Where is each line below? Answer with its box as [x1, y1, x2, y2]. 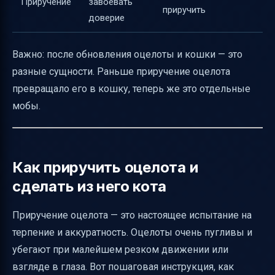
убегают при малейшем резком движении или [12, 244, 228, 255]
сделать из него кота [12, 177, 167, 195]
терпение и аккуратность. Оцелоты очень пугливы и [12, 227, 252, 238]
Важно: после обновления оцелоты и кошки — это [12, 48, 242, 60]
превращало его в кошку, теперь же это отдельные [12, 83, 250, 95]
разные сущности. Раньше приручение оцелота [12, 66, 230, 77]
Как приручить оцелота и [12, 158, 198, 176]
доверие [88, 12, 125, 23]
